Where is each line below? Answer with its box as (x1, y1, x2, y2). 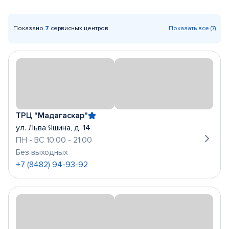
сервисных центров (49, 25, 108, 32)
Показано (13, 25, 45, 32)
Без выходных (16, 147, 68, 157)
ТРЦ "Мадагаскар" (16, 110, 88, 121)
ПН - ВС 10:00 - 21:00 (16, 135, 92, 145)
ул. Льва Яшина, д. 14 (16, 123, 90, 133)
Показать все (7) (169, 25, 216, 32)
